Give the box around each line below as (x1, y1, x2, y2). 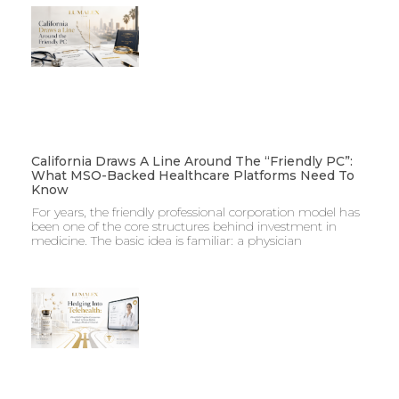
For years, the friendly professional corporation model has (31, 203, 360, 220)
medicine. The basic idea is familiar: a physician (31, 232, 302, 248)
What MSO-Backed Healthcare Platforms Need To (31, 167, 354, 183)
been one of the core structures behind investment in (31, 217, 337, 234)
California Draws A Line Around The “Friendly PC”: (31, 152, 353, 169)
